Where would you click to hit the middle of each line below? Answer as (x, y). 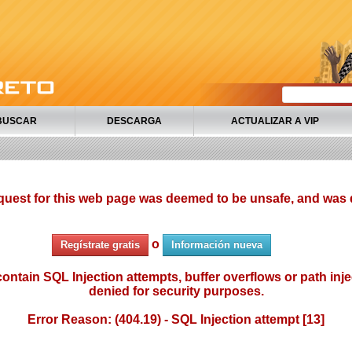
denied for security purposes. (176, 291)
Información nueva (217, 245)
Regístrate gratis (100, 245)
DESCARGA (134, 121)
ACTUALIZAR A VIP (275, 121)
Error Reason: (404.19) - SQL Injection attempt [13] (176, 319)
